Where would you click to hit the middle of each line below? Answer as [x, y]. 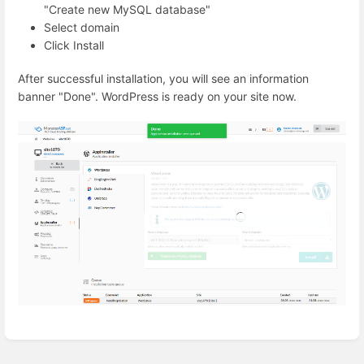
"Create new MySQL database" [127, 9]
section [42, 348]
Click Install [74, 45]
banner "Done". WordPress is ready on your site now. [157, 96]
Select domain [82, 27]
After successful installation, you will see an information [163, 78]
